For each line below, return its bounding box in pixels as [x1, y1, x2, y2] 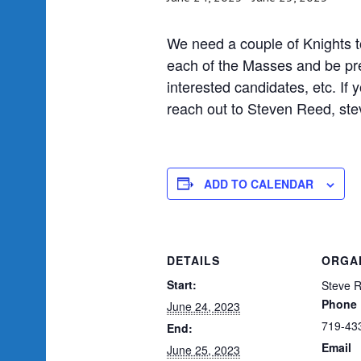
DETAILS [167, 251, 220, 268]
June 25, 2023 [167, 341, 240, 358]
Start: [167, 276, 197, 293]
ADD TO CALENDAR [204, 175, 313, 192]
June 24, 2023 [167, 297, 240, 314]
